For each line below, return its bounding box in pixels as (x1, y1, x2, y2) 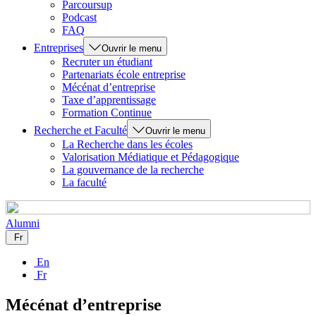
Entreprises (34, 42, 83, 54)
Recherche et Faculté (34, 124, 127, 136)
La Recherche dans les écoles (62, 138, 193, 150)
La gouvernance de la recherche (62, 164, 204, 176)
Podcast (62, 11, 97, 23)
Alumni (6, 217, 39, 229)
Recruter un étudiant (62, 56, 152, 68)
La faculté (62, 176, 107, 188)
